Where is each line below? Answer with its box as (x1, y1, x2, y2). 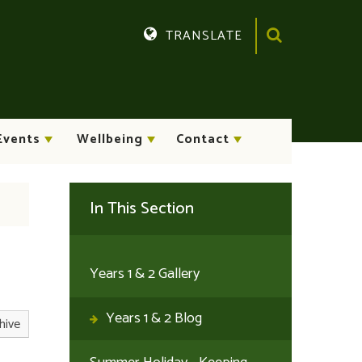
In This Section (90, 196, 194, 222)
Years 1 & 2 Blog (106, 306, 202, 330)
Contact (175, 128, 229, 150)
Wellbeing (77, 128, 143, 150)
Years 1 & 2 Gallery (90, 262, 200, 286)
